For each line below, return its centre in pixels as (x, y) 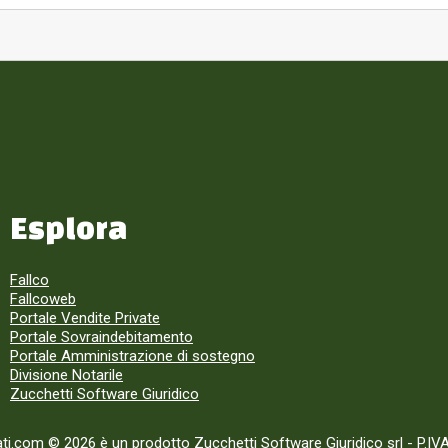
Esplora (68, 228)
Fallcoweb (43, 299)
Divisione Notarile (66, 375)
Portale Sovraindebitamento (101, 337)
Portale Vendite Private (85, 318)
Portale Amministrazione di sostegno (132, 356)
